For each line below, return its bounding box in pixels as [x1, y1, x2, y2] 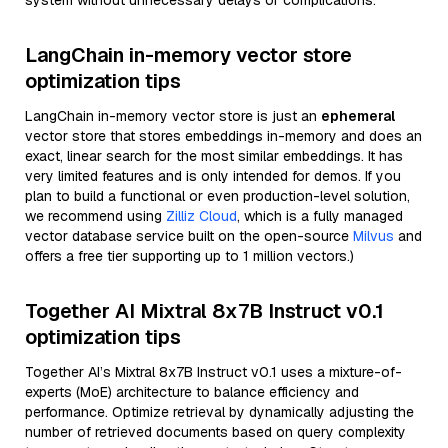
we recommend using [25, 207, 166, 225]
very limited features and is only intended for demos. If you [25, 167, 401, 185]
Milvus [353, 227, 394, 245]
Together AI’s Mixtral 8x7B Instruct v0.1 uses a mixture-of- [25, 363, 402, 381]
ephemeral [321, 107, 395, 125]
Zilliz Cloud [166, 207, 237, 225]
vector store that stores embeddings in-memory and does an [25, 127, 422, 145]
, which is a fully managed [237, 207, 403, 225]
